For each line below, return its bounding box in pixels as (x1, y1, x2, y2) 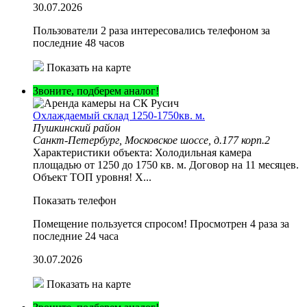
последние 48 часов (33, 36, 125, 49)
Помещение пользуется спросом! (33, 217, 187, 230)
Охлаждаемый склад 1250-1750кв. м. (33, 109, 205, 121)
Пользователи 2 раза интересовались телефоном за (33, 24, 270, 36)
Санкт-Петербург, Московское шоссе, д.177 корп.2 (33, 134, 270, 146)
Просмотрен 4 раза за (190, 217, 289, 230)
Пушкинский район (33, 121, 121, 134)
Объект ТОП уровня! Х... (33, 171, 151, 183)
